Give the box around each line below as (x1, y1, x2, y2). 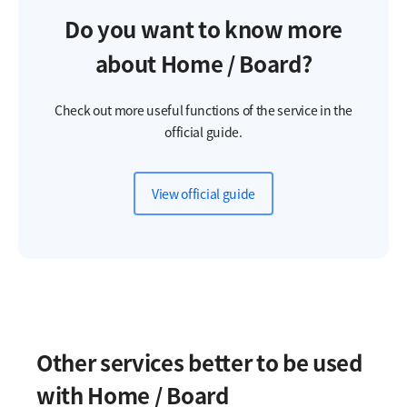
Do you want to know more (64, 13, 343, 46)
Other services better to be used (36, 346, 362, 380)
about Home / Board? (94, 47, 313, 81)
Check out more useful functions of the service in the (54, 101, 353, 120)
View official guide (152, 184, 255, 203)
